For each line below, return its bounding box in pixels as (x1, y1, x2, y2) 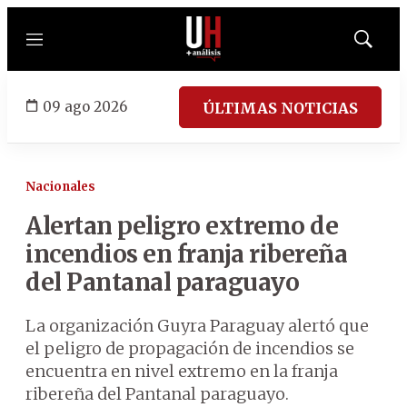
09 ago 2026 (43, 97, 127, 115)
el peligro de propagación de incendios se (25, 338, 354, 359)
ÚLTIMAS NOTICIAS (203, 98, 358, 117)
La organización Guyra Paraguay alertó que (25, 315, 369, 336)
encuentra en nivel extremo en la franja (25, 361, 338, 382)
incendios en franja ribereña (25, 239, 347, 269)
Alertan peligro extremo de (25, 211, 338, 241)
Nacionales (25, 179, 95, 194)
